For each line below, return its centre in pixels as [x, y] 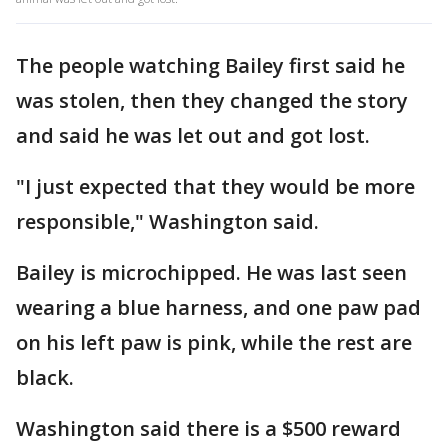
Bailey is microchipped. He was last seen [211, 273]
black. [45, 378]
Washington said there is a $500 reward [208, 429]
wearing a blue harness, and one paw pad [218, 308]
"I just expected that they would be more [215, 187]
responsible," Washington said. [167, 222]
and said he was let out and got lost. [193, 136]
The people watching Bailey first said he [210, 66]
